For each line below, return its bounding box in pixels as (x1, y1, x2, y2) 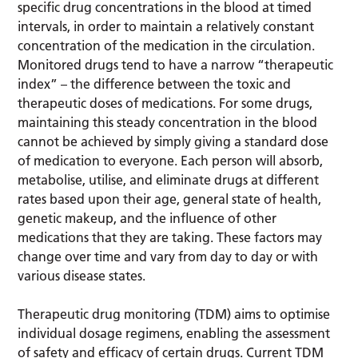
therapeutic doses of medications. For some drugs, (18, 94, 313, 111)
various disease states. (18, 267, 146, 284)
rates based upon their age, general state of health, (18, 190, 322, 207)
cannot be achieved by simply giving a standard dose (18, 133, 329, 149)
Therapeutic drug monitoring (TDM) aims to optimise (18, 305, 331, 322)
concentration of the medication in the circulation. (18, 37, 316, 54)
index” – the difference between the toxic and (18, 75, 292, 92)
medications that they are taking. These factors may (18, 229, 323, 245)
